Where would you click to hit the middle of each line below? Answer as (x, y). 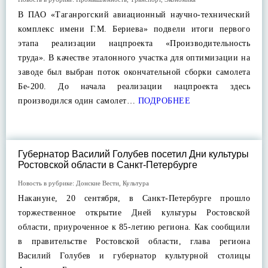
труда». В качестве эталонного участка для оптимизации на (134, 58)
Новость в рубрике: (47, 183)
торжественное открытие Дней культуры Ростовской (134, 213)
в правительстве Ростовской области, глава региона (134, 241)
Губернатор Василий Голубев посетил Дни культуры (133, 154)
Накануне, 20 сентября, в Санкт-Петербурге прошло (134, 198)
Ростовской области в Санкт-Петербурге (108, 165)
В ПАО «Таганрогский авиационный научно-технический (134, 15)
